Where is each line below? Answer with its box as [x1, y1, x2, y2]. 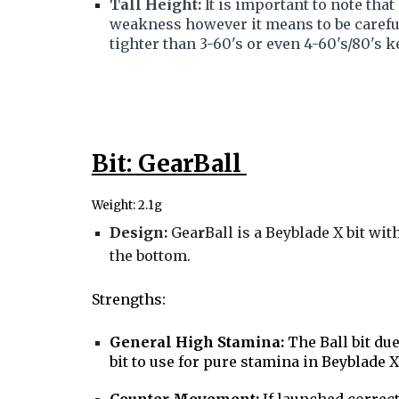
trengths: [99, 290, 166, 308]
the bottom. [109, 247, 194, 265]
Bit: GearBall [91, 149, 247, 178]
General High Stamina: [109, 333, 284, 351]
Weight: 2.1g [91, 198, 162, 213]
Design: [109, 224, 171, 241]
